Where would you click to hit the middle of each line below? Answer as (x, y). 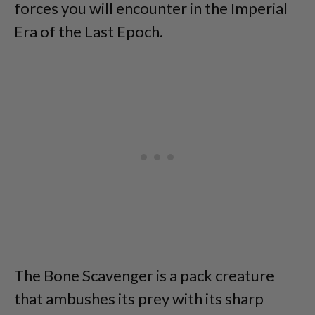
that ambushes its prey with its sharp (139, 298)
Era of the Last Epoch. (89, 31)
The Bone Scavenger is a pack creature (144, 275)
